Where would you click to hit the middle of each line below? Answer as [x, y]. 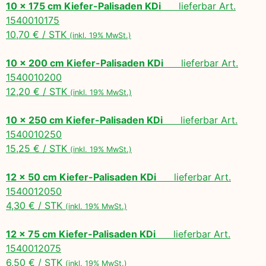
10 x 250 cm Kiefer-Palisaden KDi [84, 120]
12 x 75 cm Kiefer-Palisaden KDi [81, 234]
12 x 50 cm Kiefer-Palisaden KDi [81, 177]
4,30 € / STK [36, 205]
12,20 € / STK [38, 91]
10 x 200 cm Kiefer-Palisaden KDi [85, 63]
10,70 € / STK [38, 34]
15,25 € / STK [38, 148]
